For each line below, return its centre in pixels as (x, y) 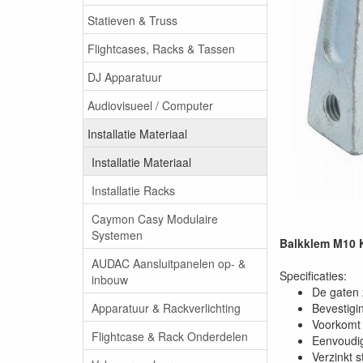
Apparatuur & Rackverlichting (166, 307)
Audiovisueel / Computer (150, 105)
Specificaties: (313, 275)
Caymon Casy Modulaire (155, 218)
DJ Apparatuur (125, 77)
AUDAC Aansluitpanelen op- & (169, 263)
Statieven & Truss (132, 20)
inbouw (110, 279)
